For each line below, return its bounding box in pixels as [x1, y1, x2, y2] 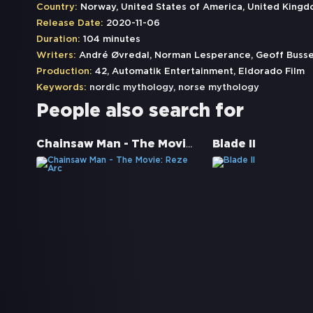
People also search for [36, 103, 244, 120]
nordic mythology [89, 84, 173, 92]
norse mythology [178, 84, 259, 92]
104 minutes [80, 36, 140, 44]
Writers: [36, 52, 76, 60]
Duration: [36, 36, 80, 44]
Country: [36, 3, 78, 12]
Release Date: [36, 20, 103, 28]
